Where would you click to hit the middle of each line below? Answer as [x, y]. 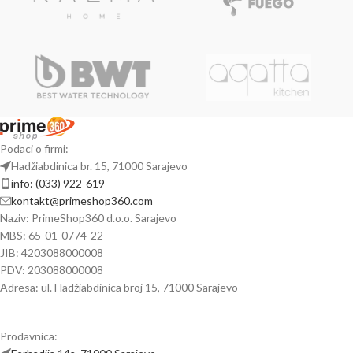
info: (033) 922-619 [58, 183]
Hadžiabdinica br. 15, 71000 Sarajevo [99, 165]
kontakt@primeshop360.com [82, 200]
